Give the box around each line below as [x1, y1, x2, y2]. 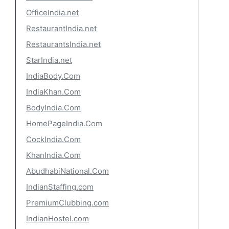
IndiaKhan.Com [26, 87, 81, 97]
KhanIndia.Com [26, 150, 81, 160]
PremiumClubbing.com [26, 198, 109, 208]
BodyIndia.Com [26, 103, 81, 112]
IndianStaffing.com [26, 182, 94, 192]
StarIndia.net [26, 55, 72, 65]
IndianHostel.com [26, 214, 89, 223]
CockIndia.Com [26, 134, 81, 144]
